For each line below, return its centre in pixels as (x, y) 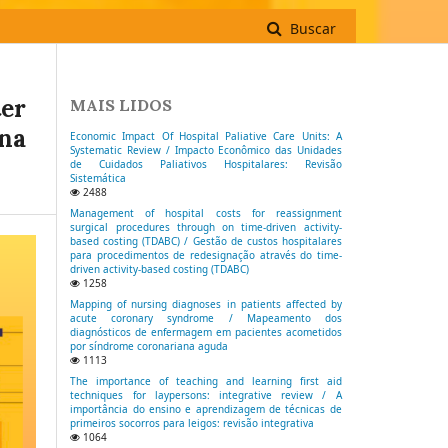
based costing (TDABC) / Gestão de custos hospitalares (206, 241)
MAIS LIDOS (121, 105)
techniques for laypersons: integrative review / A (206, 395)
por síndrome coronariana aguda (149, 346)
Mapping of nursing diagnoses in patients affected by (206, 304)
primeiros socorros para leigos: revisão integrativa (192, 423)
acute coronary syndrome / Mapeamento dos (206, 318)
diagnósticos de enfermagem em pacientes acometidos (206, 332)
